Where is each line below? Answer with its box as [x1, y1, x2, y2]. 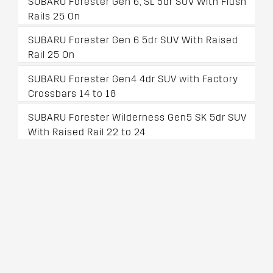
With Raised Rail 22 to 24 [28, 126, 146, 138]
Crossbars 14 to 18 [28, 87, 116, 99]
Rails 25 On [28, 10, 80, 23]
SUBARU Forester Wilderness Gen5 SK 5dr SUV [28, 111, 247, 123]
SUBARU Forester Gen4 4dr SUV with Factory [28, 73, 238, 85]
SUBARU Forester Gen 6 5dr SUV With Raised [28, 34, 238, 46]
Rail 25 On [28, 49, 75, 61]
